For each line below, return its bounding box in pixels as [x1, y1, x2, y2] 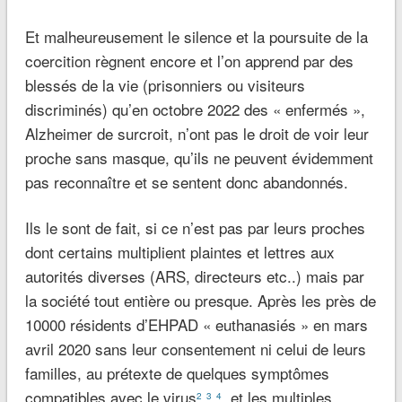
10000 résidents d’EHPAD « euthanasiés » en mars [24, 313, 368, 336]
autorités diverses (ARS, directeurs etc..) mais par [24, 265, 364, 288]
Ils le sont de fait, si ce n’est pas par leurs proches [24, 216, 365, 240]
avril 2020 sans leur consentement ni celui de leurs [24, 337, 366, 361]
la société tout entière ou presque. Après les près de [24, 289, 376, 312]
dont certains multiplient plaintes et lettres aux [24, 240, 335, 264]
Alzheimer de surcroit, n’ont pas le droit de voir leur [24, 122, 369, 145]
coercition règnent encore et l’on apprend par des [24, 49, 354, 73]
